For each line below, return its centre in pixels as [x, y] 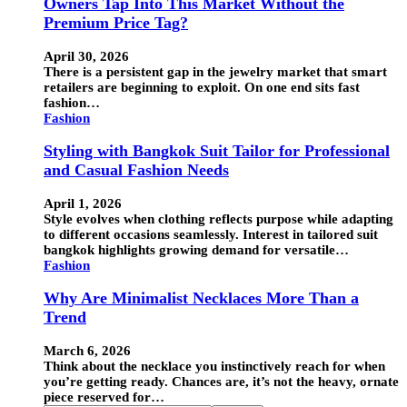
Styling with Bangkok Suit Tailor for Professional [217, 151]
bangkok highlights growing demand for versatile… [196, 249]
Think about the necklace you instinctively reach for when [214, 366]
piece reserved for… [104, 397]
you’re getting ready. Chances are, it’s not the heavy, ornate [221, 382]
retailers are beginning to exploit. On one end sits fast [202, 87]
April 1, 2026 [83, 203]
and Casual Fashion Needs [136, 170]
